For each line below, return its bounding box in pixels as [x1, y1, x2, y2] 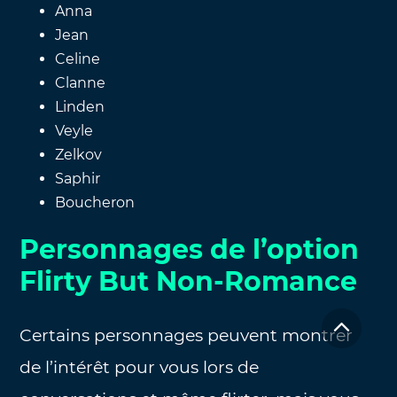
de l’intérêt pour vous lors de [19, 357, 260, 378]
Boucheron [55, 193, 136, 211]
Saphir [55, 169, 101, 187]
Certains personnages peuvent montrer [19, 325, 354, 346]
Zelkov [55, 145, 103, 163]
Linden [55, 97, 105, 115]
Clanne [55, 74, 106, 91]
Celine [55, 50, 101, 67]
